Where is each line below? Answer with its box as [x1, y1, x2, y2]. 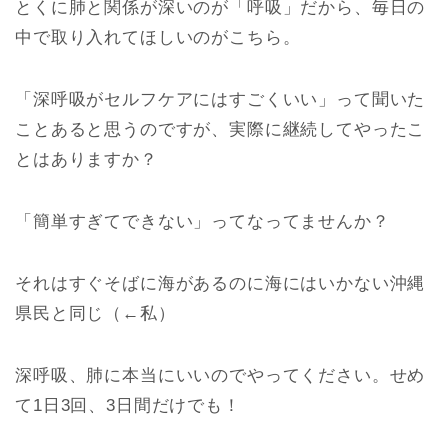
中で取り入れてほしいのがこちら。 [15, 27, 301, 47]
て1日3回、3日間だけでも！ [15, 395, 241, 415]
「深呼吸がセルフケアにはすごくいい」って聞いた [15, 89, 426, 109]
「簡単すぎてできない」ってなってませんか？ [15, 211, 390, 231]
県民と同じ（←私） [15, 303, 176, 323]
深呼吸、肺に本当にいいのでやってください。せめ [15, 365, 426, 385]
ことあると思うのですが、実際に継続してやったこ [15, 119, 426, 139]
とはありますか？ [15, 149, 158, 169]
